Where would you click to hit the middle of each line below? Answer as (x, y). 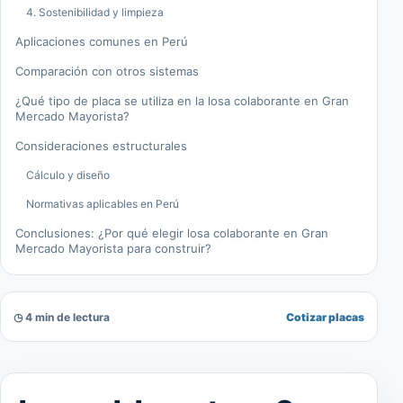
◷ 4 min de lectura (62, 317)
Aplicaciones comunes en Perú (102, 42)
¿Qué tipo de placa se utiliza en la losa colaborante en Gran (182, 101)
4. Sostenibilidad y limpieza (95, 13)
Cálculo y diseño (68, 175)
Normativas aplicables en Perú (103, 204)
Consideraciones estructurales (101, 146)
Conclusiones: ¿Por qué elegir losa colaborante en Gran (172, 233)
